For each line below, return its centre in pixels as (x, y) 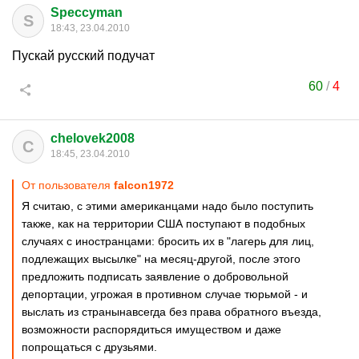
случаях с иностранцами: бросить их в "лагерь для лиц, (168, 241)
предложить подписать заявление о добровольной (155, 276)
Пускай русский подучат (83, 56)
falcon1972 (144, 185)
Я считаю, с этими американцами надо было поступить (167, 206)
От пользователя (68, 185)
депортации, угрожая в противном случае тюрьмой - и (165, 294)
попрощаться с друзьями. (89, 347)
